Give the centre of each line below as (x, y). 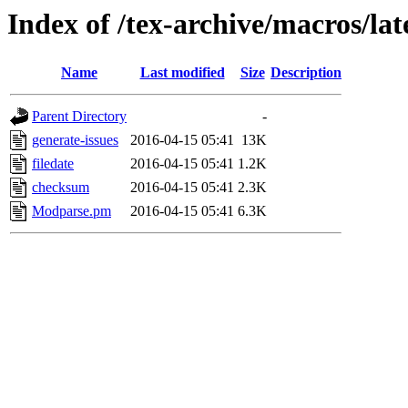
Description (306, 73)
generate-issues (75, 140)
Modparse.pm (71, 211)
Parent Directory (79, 117)
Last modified (182, 73)
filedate (53, 164)
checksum (61, 188)
